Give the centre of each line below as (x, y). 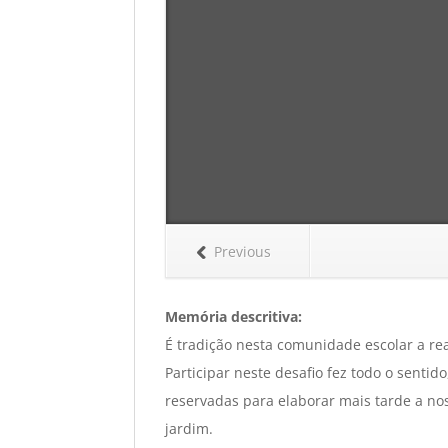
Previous (243, 251)
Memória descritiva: (234, 316)
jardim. (189, 428)
